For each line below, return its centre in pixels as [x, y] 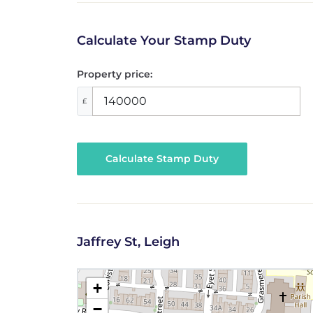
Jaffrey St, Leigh [128, 242]
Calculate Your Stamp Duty [163, 41]
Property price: [114, 74]
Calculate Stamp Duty [162, 159]
